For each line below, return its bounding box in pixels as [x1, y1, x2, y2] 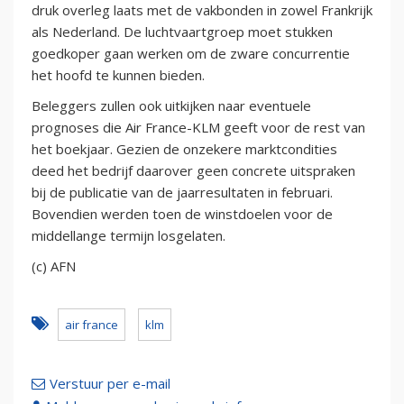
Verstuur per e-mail [50, 374, 170, 393]
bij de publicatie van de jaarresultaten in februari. [32, 183, 333, 202]
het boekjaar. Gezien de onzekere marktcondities [32, 140, 337, 159]
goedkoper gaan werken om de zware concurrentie [32, 44, 350, 63]
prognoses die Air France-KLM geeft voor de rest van [32, 118, 365, 137]
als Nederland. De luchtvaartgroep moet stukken [32, 23, 333, 41]
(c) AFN [32, 257, 76, 276]
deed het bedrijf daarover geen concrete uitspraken [32, 161, 355, 180]
